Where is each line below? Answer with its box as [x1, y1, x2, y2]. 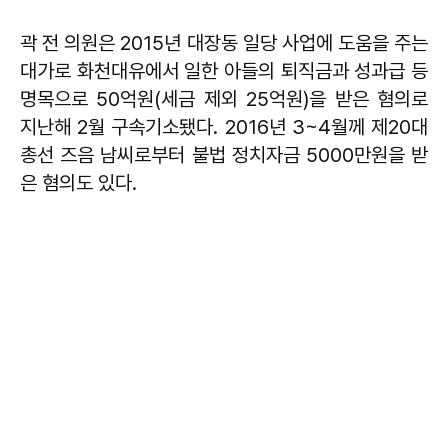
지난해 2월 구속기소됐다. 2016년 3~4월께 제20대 [20, 114, 428, 139]
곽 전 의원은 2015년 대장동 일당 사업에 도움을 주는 [20, 30, 428, 55]
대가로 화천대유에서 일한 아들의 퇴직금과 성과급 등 [20, 58, 428, 83]
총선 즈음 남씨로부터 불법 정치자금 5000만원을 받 [20, 142, 428, 167]
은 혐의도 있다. [20, 170, 142, 195]
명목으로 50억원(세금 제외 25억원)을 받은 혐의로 [20, 86, 428, 111]
